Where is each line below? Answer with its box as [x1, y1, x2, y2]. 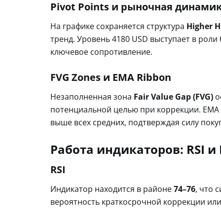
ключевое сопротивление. [50, 46, 152, 57]
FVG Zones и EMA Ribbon [50, 70, 171, 84]
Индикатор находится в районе [50, 183, 174, 194]
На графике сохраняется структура [50, 20, 186, 32]
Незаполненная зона [50, 91, 134, 102]
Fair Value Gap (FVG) [134, 91, 213, 102]
